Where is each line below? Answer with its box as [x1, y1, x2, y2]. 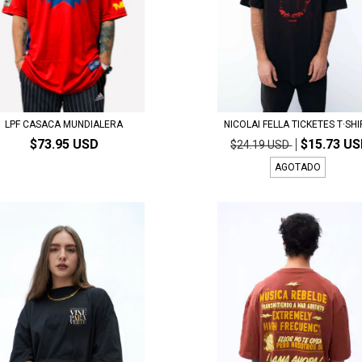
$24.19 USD [230, 137, 293, 151]
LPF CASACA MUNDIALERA [5, 118, 124, 130]
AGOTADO [275, 161, 322, 173]
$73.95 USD [29, 136, 99, 152]
